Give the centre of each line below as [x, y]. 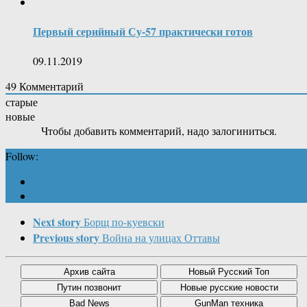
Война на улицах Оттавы [161, 238]
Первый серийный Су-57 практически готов [143, 32]
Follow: [22, 156]
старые [22, 102]
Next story [57, 222]
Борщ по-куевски [124, 222]
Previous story [66, 238]
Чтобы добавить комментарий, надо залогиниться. [159, 131]
